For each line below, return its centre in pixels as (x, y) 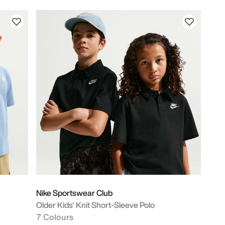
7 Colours (55, 217)
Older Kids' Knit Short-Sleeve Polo (95, 205)
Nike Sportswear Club (74, 193)
